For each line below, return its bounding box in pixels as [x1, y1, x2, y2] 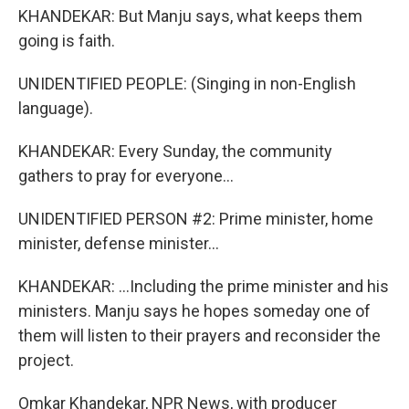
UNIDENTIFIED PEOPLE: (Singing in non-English [18, 74, 356, 93]
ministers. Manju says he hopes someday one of [18, 301, 371, 320]
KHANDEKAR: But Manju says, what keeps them [18, 6, 362, 26]
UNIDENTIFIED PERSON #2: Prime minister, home [18, 209, 373, 228]
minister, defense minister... [18, 234, 219, 253]
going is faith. [18, 31, 115, 50]
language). [18, 99, 93, 118]
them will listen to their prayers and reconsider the [18, 326, 381, 345]
